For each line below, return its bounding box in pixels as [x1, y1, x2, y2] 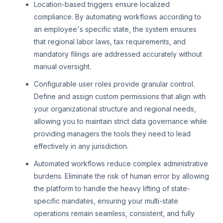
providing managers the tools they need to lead [34, 129, 191, 138]
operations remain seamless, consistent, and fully [34, 209, 195, 218]
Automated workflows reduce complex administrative [34, 159, 208, 168]
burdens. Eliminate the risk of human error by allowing [34, 172, 209, 181]
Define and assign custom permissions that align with [34, 92, 206, 101]
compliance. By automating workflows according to [34, 12, 201, 21]
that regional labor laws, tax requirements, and [34, 37, 186, 46]
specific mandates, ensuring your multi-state [34, 197, 178, 206]
